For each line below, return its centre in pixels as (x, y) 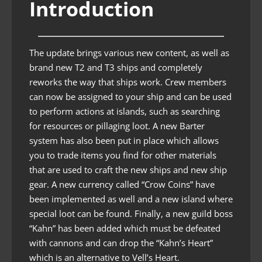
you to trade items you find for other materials (123, 155)
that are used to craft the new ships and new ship (128, 170)
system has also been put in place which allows (124, 140)
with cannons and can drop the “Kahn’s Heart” (121, 243)
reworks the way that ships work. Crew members (128, 82)
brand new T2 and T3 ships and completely (116, 67)
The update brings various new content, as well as (129, 53)
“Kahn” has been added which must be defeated (125, 228)
